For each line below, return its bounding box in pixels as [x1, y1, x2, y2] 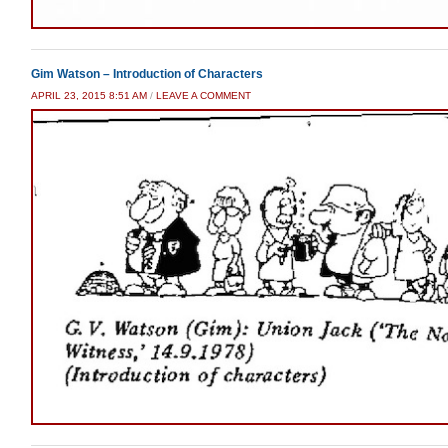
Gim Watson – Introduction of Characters [31, 67, 263, 82]
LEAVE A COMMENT [156, 90, 251, 102]
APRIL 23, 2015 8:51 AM [31, 90, 147, 102]
